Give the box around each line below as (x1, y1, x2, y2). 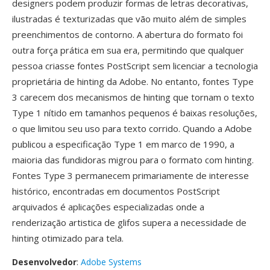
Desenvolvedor (12, 256, 77, 268)
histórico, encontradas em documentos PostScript (12, 185, 220, 197)
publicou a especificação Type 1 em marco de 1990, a (12, 138, 234, 150)
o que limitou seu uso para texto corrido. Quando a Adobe (12, 122, 252, 134)
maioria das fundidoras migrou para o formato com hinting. (12, 154, 254, 166)
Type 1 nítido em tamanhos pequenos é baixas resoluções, (12, 107, 257, 119)
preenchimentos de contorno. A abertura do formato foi (12, 28, 243, 40)
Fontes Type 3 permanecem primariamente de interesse (12, 169, 249, 181)
